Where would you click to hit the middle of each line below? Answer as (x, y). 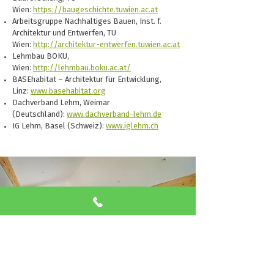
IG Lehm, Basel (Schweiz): (59, 126)
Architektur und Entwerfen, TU (64, 33)
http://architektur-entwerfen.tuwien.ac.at (106, 45)
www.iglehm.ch (132, 126)
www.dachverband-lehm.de (114, 115)
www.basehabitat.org (68, 91)
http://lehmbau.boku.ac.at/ (82, 68)
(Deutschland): (39, 115)
